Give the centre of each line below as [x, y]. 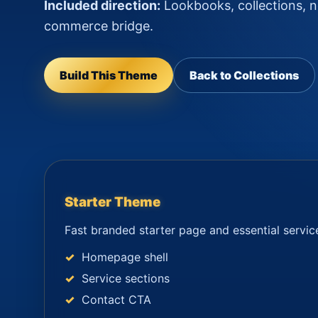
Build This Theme [109, 75]
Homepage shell [125, 257]
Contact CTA [116, 300]
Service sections [126, 279]
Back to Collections [244, 75]
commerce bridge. [99, 26]
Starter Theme [113, 202]
